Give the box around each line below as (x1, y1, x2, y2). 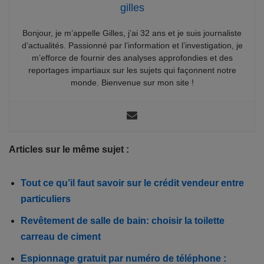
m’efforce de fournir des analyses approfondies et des (31, 52, 233, 62)
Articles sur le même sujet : (9, 144, 129, 154)
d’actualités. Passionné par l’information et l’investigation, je (21, 40, 243, 50)
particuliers (21, 193, 71, 204)
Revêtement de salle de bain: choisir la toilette (21, 215, 225, 226)
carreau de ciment (21, 231, 101, 242)
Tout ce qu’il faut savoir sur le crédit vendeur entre (21, 177, 244, 188)
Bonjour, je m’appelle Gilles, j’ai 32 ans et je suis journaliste (22, 28, 242, 38)
